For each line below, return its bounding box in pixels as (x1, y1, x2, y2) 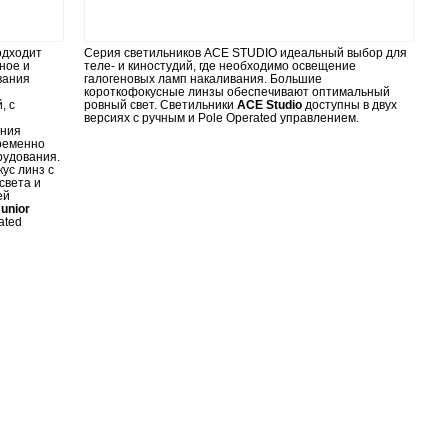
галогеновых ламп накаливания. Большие (84, 72, 322, 86)
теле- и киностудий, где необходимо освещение (84, 59, 356, 73)
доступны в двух (302, 98, 397, 112)
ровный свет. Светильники (84, 98, 237, 112)
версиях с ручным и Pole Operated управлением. (84, 111, 359, 125)
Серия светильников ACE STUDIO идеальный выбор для (84, 46, 407, 60)
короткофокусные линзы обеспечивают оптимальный (84, 85, 390, 99)
